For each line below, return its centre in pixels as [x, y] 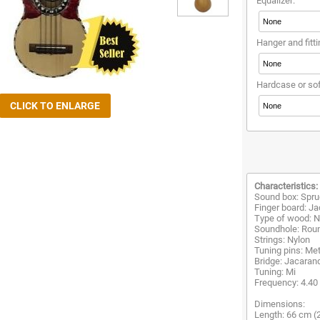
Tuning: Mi [275, 272]
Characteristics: [286, 186]
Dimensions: [280, 304]
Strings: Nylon [282, 240]
